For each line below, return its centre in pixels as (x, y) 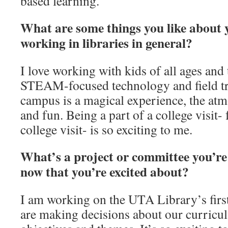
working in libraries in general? (106, 43)
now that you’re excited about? (105, 172)
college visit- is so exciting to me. (106, 129)
